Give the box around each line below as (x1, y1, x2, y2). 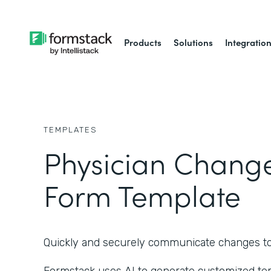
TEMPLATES (44, 125, 97, 134)
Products (124, 36, 162, 48)
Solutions (174, 36, 214, 48)
